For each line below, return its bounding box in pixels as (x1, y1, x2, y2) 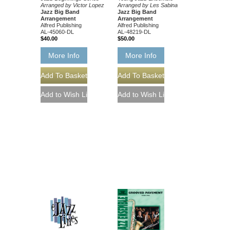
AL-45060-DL (41, 28, 74, 35)
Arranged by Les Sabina (118, 2, 178, 8)
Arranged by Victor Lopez (41, 2, 104, 8)
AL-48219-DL (118, 28, 151, 35)
